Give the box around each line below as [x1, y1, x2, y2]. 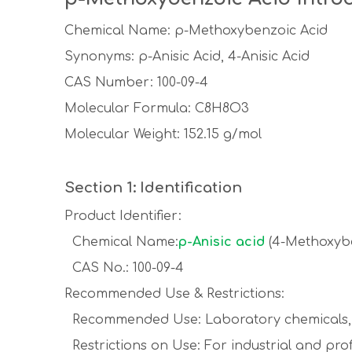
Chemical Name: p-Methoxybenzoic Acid [64, 24, 328, 38]
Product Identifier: [64, 209, 181, 223]
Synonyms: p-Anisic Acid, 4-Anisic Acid [64, 49, 310, 64]
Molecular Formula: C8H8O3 [64, 101, 249, 115]
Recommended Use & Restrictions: [64, 287, 284, 301]
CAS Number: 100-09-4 [64, 75, 208, 90]
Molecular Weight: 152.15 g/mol [64, 127, 262, 141]
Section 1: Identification [64, 180, 242, 196]
